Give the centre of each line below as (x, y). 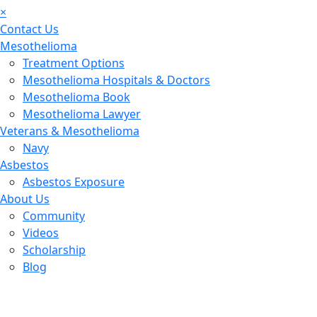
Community (54, 216)
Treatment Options (74, 63)
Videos (41, 233)
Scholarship (54, 250)
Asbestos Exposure (74, 182)
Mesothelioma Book (76, 97)
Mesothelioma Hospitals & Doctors (116, 80)
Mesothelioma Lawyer (82, 114)
